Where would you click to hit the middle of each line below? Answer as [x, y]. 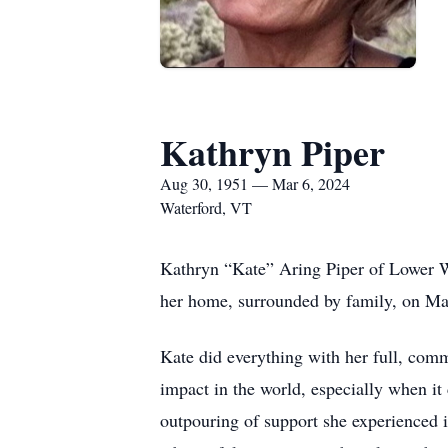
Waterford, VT [206, 207]
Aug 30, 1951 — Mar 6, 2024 [255, 183]
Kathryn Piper [272, 152]
